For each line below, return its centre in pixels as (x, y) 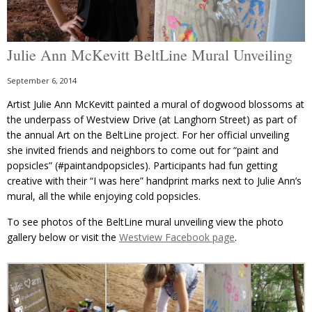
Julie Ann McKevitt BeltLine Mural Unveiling (150, 54)
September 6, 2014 (42, 80)
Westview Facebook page (177, 237)
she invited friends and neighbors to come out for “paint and (143, 150)
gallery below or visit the (63, 237)
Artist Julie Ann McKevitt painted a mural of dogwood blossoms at (156, 104)
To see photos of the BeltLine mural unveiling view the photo (145, 221)
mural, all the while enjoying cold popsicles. (104, 196)
